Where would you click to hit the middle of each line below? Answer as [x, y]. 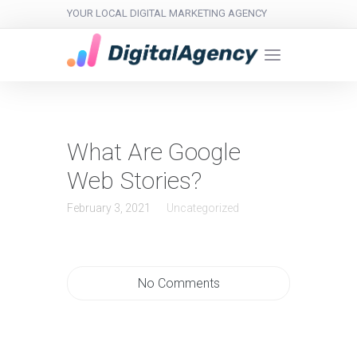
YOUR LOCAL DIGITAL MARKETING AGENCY [167, 13]
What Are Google [154, 152]
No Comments [178, 284]
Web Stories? [134, 181]
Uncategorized [203, 208]
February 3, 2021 [109, 208]
